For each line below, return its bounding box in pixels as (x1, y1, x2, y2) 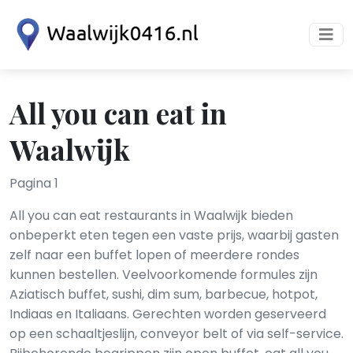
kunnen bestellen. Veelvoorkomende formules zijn (9, 266, 318, 284)
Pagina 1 (9, 174, 58, 192)
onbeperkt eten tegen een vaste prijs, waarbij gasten (9, 226, 339, 244)
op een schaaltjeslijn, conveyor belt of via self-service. (9, 325, 344, 343)
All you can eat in (9, 94, 227, 132)
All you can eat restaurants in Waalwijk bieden (9, 206, 293, 225)
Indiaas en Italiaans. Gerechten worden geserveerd (9, 305, 326, 323)
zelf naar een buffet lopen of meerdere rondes (9, 246, 299, 264)
